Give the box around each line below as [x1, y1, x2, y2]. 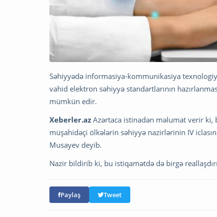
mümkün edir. [49, 96, 97, 107]
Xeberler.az [49, 115, 91, 125]
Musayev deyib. [49, 140, 102, 150]
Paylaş [61, 190, 80, 200]
